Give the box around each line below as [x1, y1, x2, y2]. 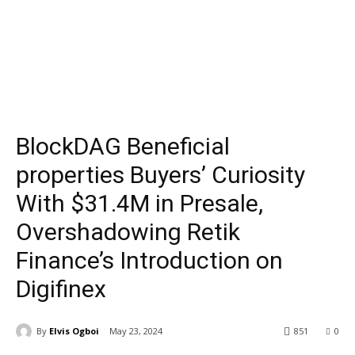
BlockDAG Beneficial [16, 132, 230, 160]
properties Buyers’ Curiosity [16, 161, 305, 189]
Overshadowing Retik [16, 218, 240, 246]
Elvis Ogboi [49, 324, 99, 337]
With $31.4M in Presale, [16, 189, 263, 217]
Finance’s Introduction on [16, 246, 283, 274]
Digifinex [16, 275, 106, 303]
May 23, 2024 [109, 325, 162, 338]
